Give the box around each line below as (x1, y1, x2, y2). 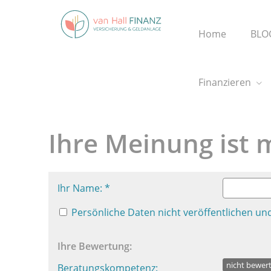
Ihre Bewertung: (57, 240, 132, 253)
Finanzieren (198, 76, 251, 89)
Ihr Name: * (57, 181, 110, 195)
